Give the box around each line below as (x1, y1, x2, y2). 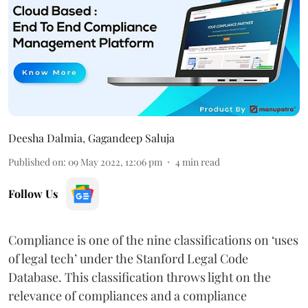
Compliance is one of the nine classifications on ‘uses (8, 231, 298, 248)
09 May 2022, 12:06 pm (68, 155, 162, 168)
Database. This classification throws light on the (8, 268, 271, 285)
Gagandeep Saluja (88, 130, 175, 145)
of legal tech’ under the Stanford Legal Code (8, 250, 248, 267)
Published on (8, 155, 63, 168)
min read (182, 155, 220, 168)
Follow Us (8, 186, 58, 201)
